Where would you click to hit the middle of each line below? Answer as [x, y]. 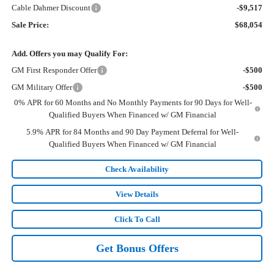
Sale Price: [30, 25]
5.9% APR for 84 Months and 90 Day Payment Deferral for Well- [133, 132]
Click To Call [137, 220]
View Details [137, 194]
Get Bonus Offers [137, 249]
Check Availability [137, 169]
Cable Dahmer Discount [51, 8]
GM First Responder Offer [54, 70]
